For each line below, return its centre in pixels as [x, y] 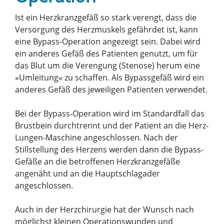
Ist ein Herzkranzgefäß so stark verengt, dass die [106, 17]
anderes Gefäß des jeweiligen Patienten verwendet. [111, 89]
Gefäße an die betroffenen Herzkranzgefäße [97, 161]
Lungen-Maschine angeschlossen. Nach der [96, 137]
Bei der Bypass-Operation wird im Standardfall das [110, 113]
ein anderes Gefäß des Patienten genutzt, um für [106, 53]
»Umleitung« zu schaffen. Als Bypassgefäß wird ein [109, 77]
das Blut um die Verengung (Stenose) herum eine [107, 65]
